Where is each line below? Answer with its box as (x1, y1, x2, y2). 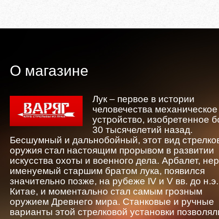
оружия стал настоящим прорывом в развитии (10, 145, 214, 155)
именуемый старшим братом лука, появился (10, 166, 205, 176)
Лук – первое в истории (92, 94, 195, 104)
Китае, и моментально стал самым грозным (10, 186, 202, 197)
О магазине (10, 63, 88, 79)
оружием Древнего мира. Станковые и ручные (10, 197, 214, 207)
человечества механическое (92, 104, 218, 114)
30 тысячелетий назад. (92, 125, 193, 135)
